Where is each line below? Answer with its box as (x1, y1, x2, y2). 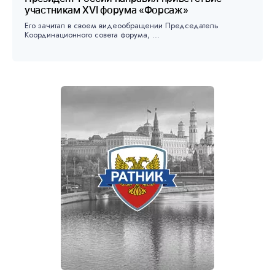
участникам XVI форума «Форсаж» (25, 4, 188, 17)
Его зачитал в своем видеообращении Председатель (25, 20, 219, 32)
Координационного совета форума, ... (25, 29, 160, 41)
